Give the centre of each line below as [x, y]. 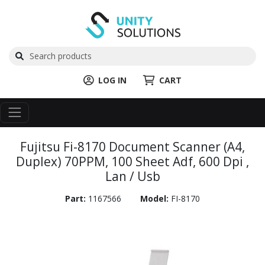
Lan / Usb [132, 176]
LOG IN [112, 80]
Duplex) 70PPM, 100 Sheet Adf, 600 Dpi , [132, 161]
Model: [156, 198]
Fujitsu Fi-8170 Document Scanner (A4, [132, 146]
